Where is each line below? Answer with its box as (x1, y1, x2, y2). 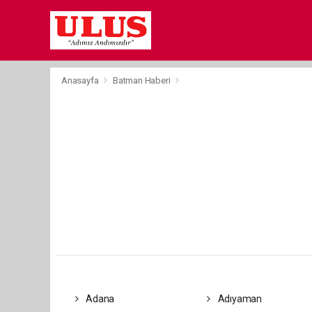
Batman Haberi (112, 75, 171, 86)
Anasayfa (61, 75, 101, 86)
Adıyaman (215, 293, 263, 304)
